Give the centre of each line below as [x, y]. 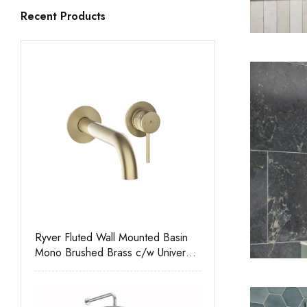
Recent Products [63, 16]
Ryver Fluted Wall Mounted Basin [111, 237]
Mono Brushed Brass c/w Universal [116, 252]
